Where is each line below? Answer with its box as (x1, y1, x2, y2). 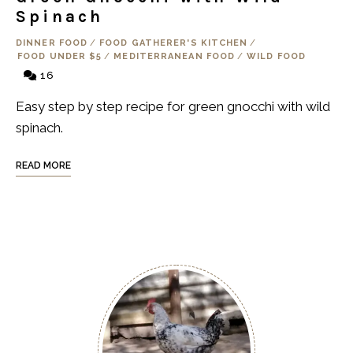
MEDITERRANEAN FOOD (113, 51, 236, 62)
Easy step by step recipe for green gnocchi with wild (16, 98, 330, 115)
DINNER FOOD (16, 38, 88, 49)
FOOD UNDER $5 (17, 51, 102, 62)
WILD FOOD (247, 51, 307, 62)
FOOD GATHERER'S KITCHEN (99, 38, 248, 49)
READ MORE (16, 160, 71, 172)
